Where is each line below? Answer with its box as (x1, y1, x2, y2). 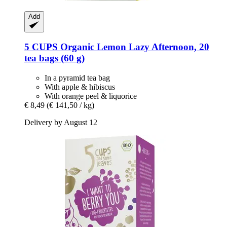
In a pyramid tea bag (45, 73, 110, 82)
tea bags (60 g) (24, 53, 85, 64)
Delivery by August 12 (24, 118, 97, 127)
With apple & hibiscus (45, 83, 115, 91)
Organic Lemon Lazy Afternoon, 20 (58, 42, 209, 53)
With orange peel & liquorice (45, 92, 137, 100)
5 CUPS (24, 42, 58, 53)
